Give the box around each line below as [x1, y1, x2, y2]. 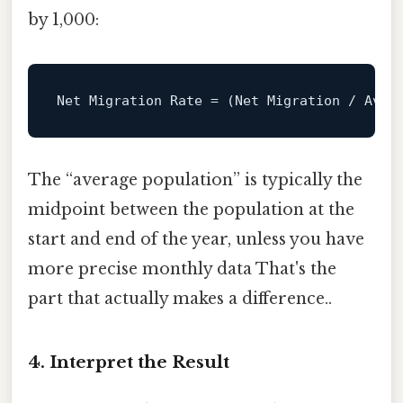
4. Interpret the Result [28, 351, 229, 372]
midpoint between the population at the [28, 200, 354, 220]
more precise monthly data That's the [28, 259, 336, 280]
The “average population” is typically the [28, 170, 363, 191]
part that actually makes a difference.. [28, 289, 332, 309]
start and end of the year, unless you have [28, 229, 364, 250]
